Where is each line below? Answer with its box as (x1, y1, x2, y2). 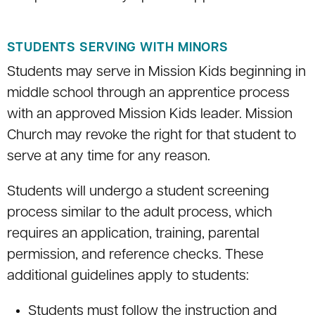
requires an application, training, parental (7, 227, 259, 242)
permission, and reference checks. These (7, 248, 264, 263)
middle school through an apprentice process (7, 86, 290, 101)
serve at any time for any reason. (7, 150, 210, 165)
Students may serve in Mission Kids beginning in (7, 65, 306, 80)
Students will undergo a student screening (7, 185, 269, 200)
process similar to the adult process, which (7, 206, 272, 221)
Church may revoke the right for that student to (7, 129, 296, 143)
